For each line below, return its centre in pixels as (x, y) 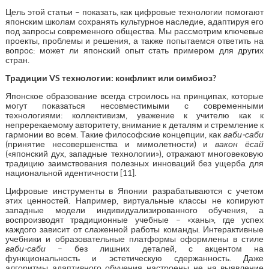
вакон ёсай (240, 144)
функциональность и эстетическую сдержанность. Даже (134, 258)
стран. (17, 60)
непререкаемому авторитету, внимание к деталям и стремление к (134, 125)
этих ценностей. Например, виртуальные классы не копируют (134, 200)
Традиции (27, 78)
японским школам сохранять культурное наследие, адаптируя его (134, 21)
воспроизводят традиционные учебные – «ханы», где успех (134, 219)
